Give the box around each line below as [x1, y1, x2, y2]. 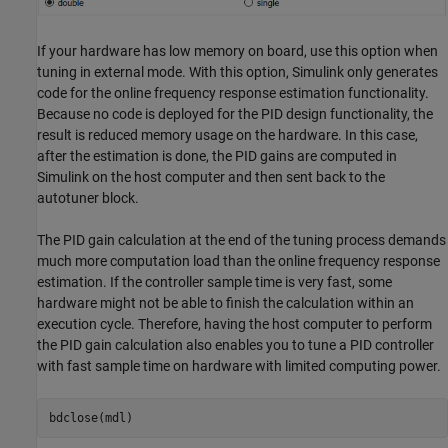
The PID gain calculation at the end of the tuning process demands [37, 232, 446, 249]
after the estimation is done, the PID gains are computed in [37, 148, 397, 165]
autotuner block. [37, 190, 139, 207]
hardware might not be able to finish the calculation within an [37, 295, 414, 312]
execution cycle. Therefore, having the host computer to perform [37, 316, 432, 333]
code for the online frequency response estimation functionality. [37, 85, 429, 102]
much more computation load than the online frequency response [37, 253, 440, 270]
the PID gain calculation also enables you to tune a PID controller [37, 337, 434, 354]
